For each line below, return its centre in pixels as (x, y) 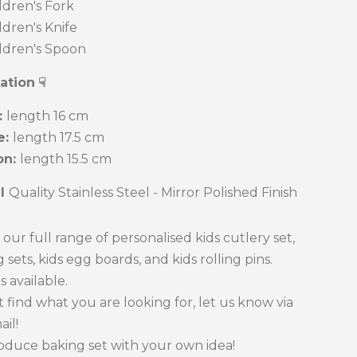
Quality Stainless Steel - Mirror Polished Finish (153, 192)
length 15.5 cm (66, 159)
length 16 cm (47, 116)
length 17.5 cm (59, 137)
